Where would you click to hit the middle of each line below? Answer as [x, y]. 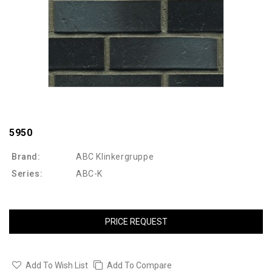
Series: [27, 174]
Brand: [26, 157]
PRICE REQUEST [136, 222]
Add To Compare [139, 266]
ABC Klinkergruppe [115, 157]
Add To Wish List [57, 266]
